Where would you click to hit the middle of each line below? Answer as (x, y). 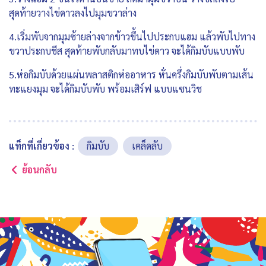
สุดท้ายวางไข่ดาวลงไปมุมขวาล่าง (73, 13)
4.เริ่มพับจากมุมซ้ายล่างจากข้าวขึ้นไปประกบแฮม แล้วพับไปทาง (132, 37)
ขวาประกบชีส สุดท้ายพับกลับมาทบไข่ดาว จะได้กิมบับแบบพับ (127, 51)
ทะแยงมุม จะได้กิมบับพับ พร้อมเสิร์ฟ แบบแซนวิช (105, 89)
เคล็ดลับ (147, 146)
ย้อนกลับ (39, 170)
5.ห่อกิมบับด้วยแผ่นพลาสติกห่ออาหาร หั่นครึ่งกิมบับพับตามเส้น (131, 75)
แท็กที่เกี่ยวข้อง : (42, 146)
